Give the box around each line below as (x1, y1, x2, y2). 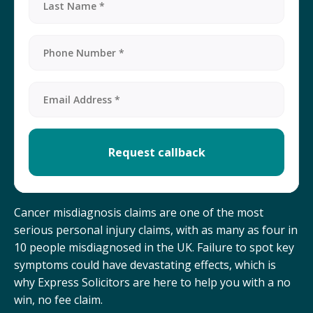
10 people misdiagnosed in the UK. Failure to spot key (14, 240, 294, 256)
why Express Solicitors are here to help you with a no (14, 275, 291, 291)
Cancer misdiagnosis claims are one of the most (14, 205, 263, 221)
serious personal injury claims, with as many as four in (14, 222, 298, 238)
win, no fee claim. (14, 292, 103, 308)
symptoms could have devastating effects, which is (14, 257, 276, 273)
